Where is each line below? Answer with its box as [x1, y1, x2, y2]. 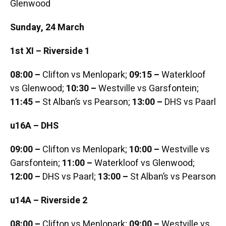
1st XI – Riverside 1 [10, 44, 90, 59]
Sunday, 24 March [10, 21, 84, 35]
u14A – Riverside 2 [10, 194, 87, 208]
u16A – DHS [10, 119, 59, 133]
